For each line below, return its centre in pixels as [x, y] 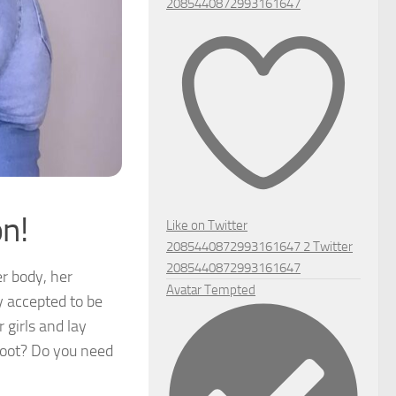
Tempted [230, 289]
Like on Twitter [207, 225]
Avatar [184, 289]
